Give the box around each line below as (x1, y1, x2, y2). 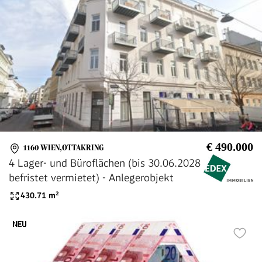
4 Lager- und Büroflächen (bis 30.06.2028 (9, 156, 201, 169)
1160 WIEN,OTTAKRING (23, 143, 104, 153)
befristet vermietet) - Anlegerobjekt (9, 171, 174, 184)
